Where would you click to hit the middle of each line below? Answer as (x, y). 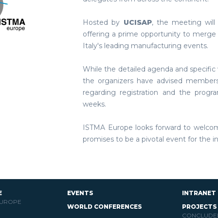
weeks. (95, 104)
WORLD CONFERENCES (105, 207)
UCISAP (137, 22)
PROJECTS (200, 207)
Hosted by (103, 22)
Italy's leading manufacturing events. (146, 46)
